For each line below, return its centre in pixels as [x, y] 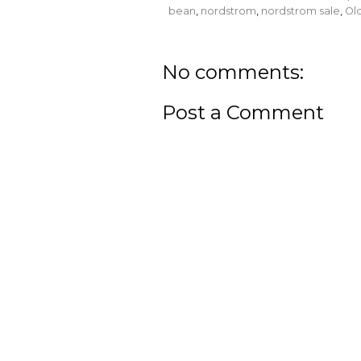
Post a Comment [243, 112]
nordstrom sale [301, 10]
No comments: [233, 72]
